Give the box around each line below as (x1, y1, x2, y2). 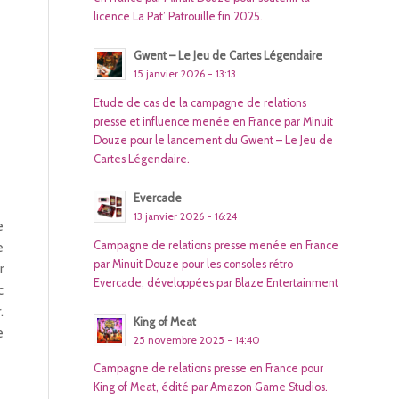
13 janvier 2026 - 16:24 (134, 209, 238, 223)
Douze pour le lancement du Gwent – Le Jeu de (94, 134, 334, 148)
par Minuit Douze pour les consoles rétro (94, 256, 294, 271)
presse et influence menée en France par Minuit (94, 115, 334, 129)
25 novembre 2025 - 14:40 (134, 333, 261, 346)
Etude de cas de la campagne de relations (94, 96, 307, 110)
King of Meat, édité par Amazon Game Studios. (94, 380, 329, 395)
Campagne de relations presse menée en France (94, 238, 339, 252)
